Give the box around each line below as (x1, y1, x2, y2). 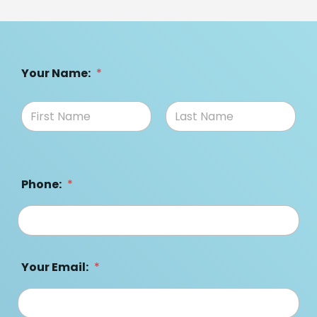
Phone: (21, 176, 64, 192)
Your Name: (21, 65, 93, 81)
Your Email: (21, 259, 91, 275)
